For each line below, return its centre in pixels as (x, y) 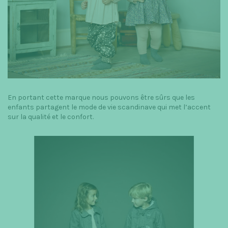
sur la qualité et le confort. (51, 117)
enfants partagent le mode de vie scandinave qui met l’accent (109, 107)
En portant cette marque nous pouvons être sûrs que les (101, 97)
